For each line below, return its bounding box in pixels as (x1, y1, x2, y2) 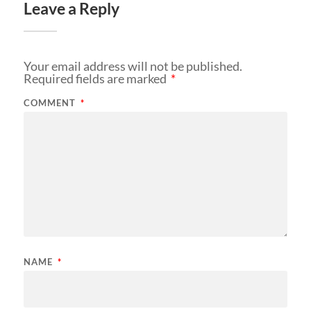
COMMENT (23, 96, 78, 108)
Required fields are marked (23, 70, 169, 86)
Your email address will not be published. (23, 58, 242, 74)
